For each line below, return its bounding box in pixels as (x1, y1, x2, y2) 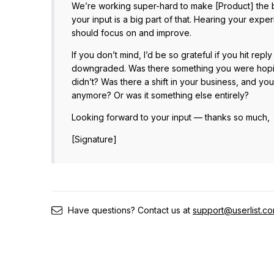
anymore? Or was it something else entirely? (72, 90, 249, 100)
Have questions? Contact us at (68, 205, 193, 215)
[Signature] (72, 134, 117, 144)
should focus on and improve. (72, 28, 191, 38)
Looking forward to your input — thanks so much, (72, 112, 270, 122)
